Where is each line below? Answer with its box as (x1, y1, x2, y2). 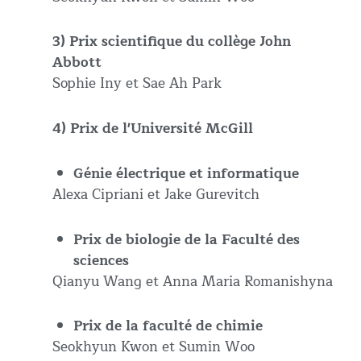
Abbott (52, 51, 102, 75)
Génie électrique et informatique (73, 161, 299, 185)
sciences (73, 248, 133, 272)
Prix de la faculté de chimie (73, 314, 263, 338)
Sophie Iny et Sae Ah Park (52, 72, 222, 96)
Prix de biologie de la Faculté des (73, 227, 300, 251)
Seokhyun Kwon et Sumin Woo (52, 335, 255, 359)
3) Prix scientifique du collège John (52, 30, 291, 54)
